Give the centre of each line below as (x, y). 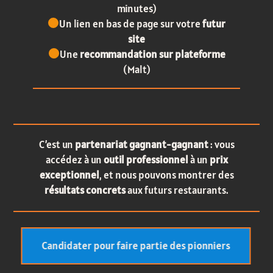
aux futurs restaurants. (177, 190)
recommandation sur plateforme (152, 54)
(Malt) (136, 69)
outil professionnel (146, 160)
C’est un (57, 145)
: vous (222, 145)
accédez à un (74, 160)
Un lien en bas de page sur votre (131, 23)
